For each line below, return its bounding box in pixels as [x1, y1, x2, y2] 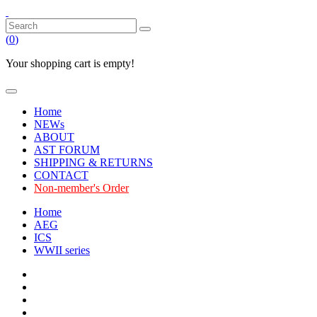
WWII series [34, 244, 90, 256]
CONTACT [34, 169, 88, 181]
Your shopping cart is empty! [6, 57, 134, 69]
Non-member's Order [34, 182, 129, 194]
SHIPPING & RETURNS [34, 156, 153, 168]
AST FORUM [34, 144, 100, 156]
